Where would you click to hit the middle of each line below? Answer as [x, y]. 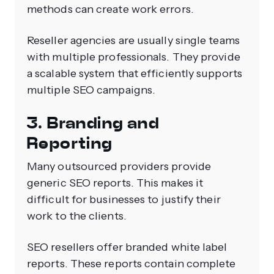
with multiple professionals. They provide [134, 57]
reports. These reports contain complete [131, 264]
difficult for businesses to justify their [124, 200]
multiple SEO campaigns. [93, 90]
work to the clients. [78, 216]
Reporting [70, 144]
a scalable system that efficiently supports [135, 74]
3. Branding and [93, 124]
